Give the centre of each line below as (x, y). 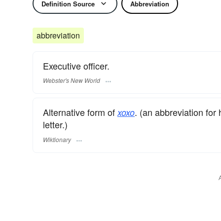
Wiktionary (57, 139)
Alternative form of (80, 112)
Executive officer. (76, 66)
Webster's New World (72, 80)
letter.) (55, 125)
